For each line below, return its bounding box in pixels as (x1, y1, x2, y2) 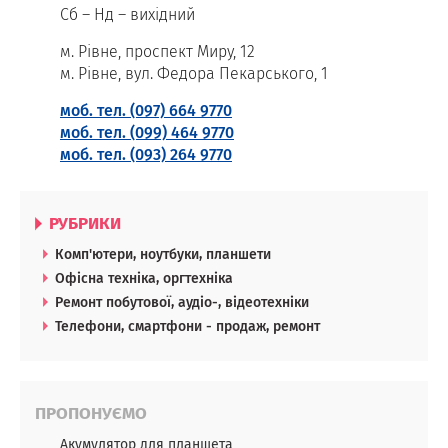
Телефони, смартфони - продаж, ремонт (55, 315, 320, 336)
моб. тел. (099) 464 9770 (60, 120, 234, 144)
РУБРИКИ (45, 210, 121, 235)
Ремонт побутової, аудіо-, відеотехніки (55, 291, 309, 312)
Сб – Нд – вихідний (60, 2, 195, 26)
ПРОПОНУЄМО (35, 400, 147, 425)
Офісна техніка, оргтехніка (55, 267, 233, 288)
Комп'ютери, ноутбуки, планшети (55, 243, 271, 264)
